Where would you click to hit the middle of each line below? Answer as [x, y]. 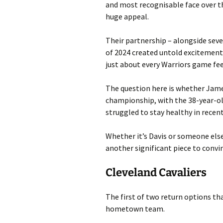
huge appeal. [127, 16]
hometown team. [135, 208]
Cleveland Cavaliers [156, 172]
